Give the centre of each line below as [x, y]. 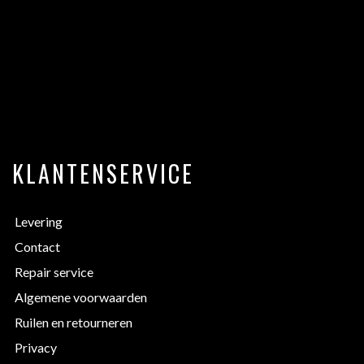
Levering [39, 221]
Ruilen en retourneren [74, 322]
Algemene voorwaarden [81, 297]
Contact [37, 246]
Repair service [54, 271]
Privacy [36, 347]
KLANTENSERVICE [103, 173]
